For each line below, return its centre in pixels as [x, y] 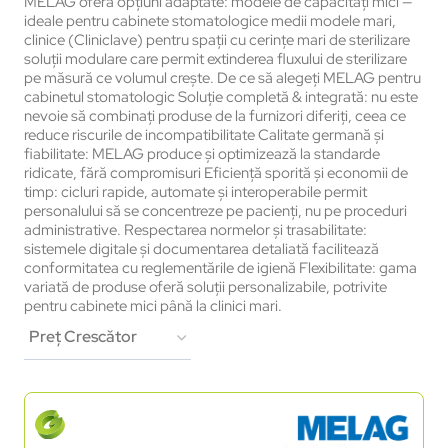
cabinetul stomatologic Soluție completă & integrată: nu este [221, 96]
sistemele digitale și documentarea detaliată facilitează [201, 248]
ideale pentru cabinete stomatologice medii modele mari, [210, 20]
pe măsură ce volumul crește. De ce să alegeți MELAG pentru [222, 77]
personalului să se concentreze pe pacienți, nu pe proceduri [215, 210]
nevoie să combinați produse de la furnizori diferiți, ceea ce [215, 115]
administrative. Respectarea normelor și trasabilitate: [195, 229]
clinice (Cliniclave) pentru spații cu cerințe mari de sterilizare [217, 39]
